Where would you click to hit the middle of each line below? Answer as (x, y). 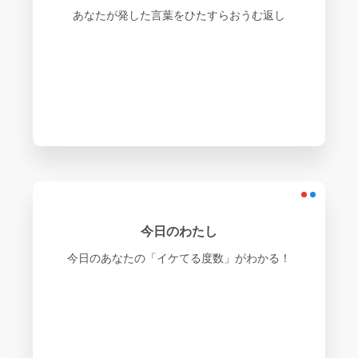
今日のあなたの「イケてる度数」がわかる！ (179, 257)
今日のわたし (179, 231)
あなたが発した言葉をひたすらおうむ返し (179, 14)
